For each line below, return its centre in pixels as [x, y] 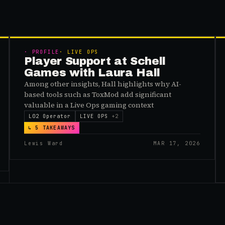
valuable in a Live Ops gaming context [89, 105]
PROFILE [46, 52]
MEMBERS [191, 49]
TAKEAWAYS [57, 128]
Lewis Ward [44, 143]
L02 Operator [50, 116]
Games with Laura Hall [92, 73]
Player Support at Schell [95, 61]
